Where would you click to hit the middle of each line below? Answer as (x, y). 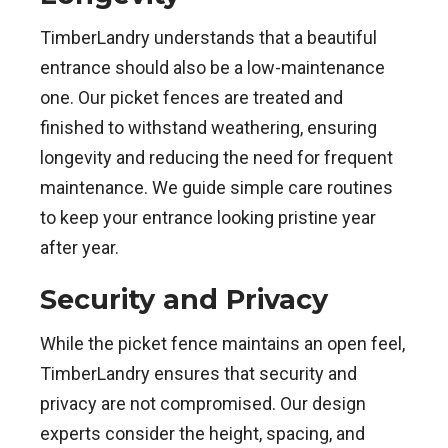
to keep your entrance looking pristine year (208, 218)
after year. (79, 248)
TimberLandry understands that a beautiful (208, 38)
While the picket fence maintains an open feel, (222, 344)
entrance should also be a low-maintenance (212, 68)
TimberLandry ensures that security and (198, 374)
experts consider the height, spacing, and (202, 434)
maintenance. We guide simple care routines (216, 188)
